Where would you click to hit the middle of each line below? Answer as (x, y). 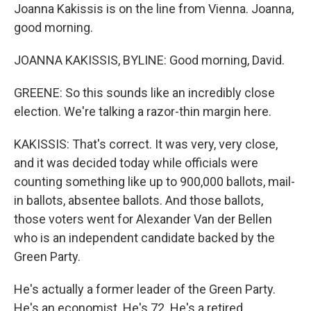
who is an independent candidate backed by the (144, 238)
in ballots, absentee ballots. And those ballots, (138, 201)
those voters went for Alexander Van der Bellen (143, 219)
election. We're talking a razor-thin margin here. (143, 112)
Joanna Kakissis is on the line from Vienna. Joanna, (154, 9)
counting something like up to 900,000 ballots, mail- (154, 182)
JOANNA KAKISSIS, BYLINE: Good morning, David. (149, 60)
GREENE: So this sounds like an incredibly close (144, 93)
